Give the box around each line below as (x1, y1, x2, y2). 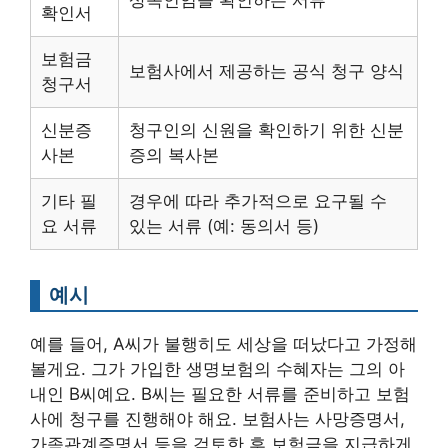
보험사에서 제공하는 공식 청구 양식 (129, 60, 404, 81)
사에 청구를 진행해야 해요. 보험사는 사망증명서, (30, 408, 405, 429)
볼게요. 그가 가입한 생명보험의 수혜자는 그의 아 (30, 358, 405, 379)
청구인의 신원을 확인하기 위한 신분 (129, 119, 404, 140)
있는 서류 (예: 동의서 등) (129, 215, 319, 236)
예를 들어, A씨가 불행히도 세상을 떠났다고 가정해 (30, 333, 417, 354)
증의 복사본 (129, 144, 219, 165)
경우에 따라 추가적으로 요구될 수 (129, 190, 387, 211)
